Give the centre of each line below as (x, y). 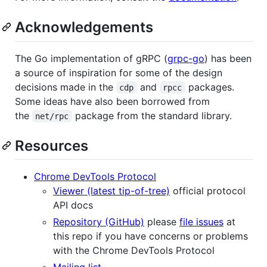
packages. (211, 87)
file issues (201, 221)
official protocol (208, 190)
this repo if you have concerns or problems (150, 236)
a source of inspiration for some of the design (119, 72)
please (162, 221)
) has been (228, 58)
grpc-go (186, 58)
